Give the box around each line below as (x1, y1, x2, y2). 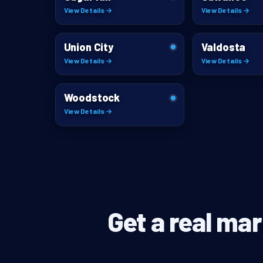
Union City (63, 40, 113, 53)
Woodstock (63, 91, 120, 104)
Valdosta (201, 40, 246, 53)
